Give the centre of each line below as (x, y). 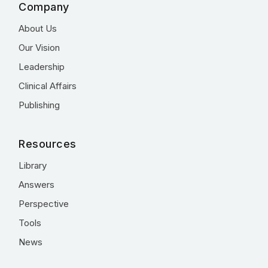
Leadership (42, 67)
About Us (38, 28)
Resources (48, 144)
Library (33, 165)
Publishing (39, 105)
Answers (36, 185)
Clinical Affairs (48, 86)
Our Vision (39, 48)
